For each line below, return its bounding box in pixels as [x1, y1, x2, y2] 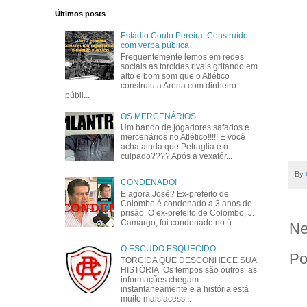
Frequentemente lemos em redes [121, 51, 245, 62]
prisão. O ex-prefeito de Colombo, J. [121, 208, 255, 218]
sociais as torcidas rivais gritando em [121, 61, 258, 71]
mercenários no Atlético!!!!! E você [121, 132, 246, 142]
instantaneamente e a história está [121, 284, 249, 294]
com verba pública [121, 40, 190, 51]
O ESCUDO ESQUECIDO [121, 244, 217, 254]
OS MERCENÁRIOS [121, 111, 197, 121]
